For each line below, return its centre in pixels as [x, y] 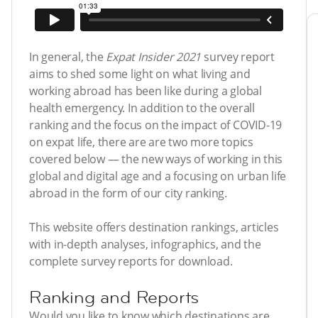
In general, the [68, 57]
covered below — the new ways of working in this [156, 159]
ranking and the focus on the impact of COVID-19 [156, 125]
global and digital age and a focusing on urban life [158, 176]
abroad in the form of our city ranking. [128, 193]
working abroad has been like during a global [146, 91]
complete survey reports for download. [131, 262]
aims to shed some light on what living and [140, 74]
